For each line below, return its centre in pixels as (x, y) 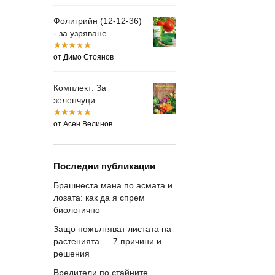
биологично (77, 210)
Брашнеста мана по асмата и (113, 185)
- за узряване (80, 33)
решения (72, 254)
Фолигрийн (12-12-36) (98, 21)
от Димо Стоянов (83, 57)
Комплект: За (80, 87)
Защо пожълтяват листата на (112, 229)
